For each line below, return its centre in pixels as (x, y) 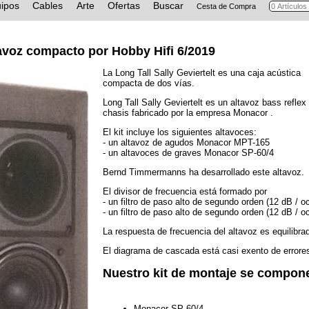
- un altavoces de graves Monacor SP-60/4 (188, 153)
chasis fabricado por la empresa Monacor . (188, 113)
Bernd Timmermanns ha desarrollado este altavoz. (203, 172)
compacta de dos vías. (149, 83)
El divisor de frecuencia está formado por (185, 192)
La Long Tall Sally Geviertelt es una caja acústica (202, 73)
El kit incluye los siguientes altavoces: (180, 132)
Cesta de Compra (227, 6)
